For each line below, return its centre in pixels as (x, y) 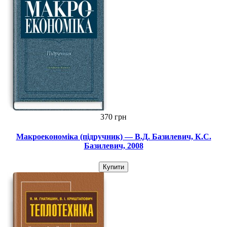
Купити (113, 167)
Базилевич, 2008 (113, 146)
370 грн (113, 117)
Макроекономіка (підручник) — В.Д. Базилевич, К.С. (113, 137)
